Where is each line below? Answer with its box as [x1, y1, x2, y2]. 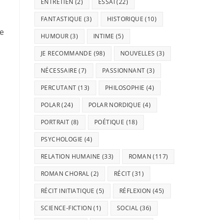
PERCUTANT [41, 83, 77, 92]
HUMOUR [41, 32, 69, 40]
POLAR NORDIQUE [88, 101, 141, 109]
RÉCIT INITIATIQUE [41, 187, 95, 195]
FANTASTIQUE [41, 15, 82, 23]
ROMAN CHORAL [41, 169, 89, 178]
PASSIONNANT [102, 66, 145, 75]
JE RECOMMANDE [41, 49, 92, 57]
